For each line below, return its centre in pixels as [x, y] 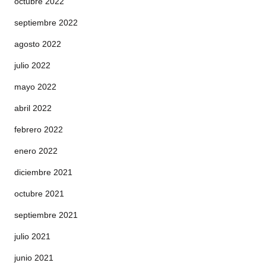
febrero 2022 [39, 129]
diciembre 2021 [43, 172]
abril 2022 [33, 108]
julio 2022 [32, 65]
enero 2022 [36, 151]
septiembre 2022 [46, 23]
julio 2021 [32, 236]
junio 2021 [34, 258]
